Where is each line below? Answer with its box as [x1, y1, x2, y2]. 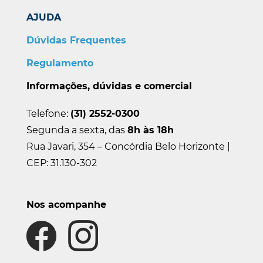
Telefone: [26, 107, 70, 119]
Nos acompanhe [26, 198, 106, 210]
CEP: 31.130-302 [26, 157, 97, 168]
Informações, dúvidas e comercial [26, 80, 192, 92]
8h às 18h [127, 124, 174, 136]
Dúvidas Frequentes [26, 34, 126, 46]
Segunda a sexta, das [26, 124, 127, 136]
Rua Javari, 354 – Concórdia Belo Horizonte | [26, 140, 230, 152]
